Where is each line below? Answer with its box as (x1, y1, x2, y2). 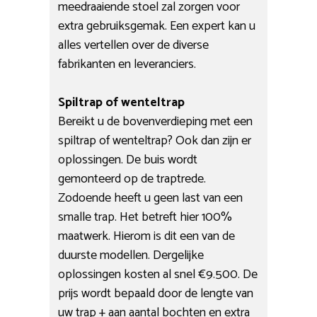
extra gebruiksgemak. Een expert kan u (58, 15, 256, 37)
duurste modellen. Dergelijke (58, 244, 204, 266)
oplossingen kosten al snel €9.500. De (58, 263, 258, 285)
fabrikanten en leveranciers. (58, 53, 197, 75)
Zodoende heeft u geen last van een (58, 187, 243, 209)
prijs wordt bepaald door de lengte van (58, 282, 254, 304)
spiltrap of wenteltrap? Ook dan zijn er (58, 129, 252, 151)
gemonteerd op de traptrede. (58, 168, 207, 190)
